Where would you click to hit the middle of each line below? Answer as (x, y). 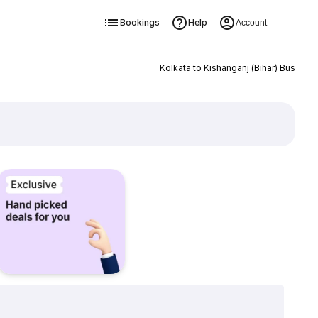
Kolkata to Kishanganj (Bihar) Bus (227, 68)
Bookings (139, 22)
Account (251, 23)
